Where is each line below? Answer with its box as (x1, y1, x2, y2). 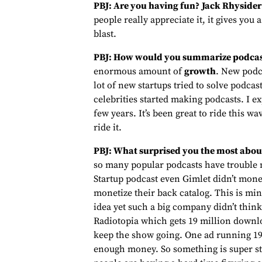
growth (184, 65, 216, 78)
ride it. (94, 122, 122, 134)
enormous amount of (94, 65, 184, 78)
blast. (94, 28, 116, 40)
